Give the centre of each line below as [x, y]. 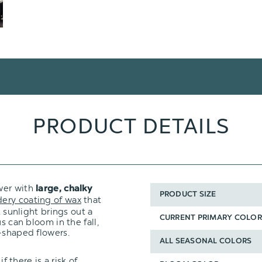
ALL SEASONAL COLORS [206, 242]
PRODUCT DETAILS [131, 126]
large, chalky [63, 189]
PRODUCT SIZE [188, 195]
